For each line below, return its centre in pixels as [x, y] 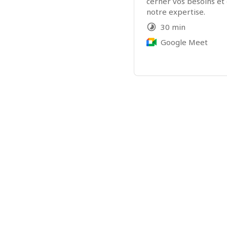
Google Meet [184, 42]
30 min [173, 27]
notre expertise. [176, 12]
